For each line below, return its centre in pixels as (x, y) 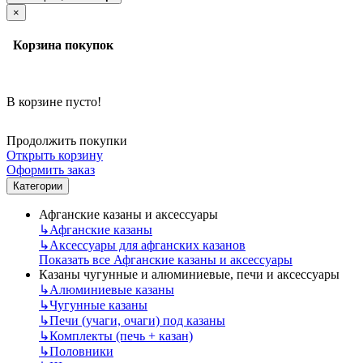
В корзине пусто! (54, 101)
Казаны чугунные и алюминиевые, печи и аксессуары (189, 274)
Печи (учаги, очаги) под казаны (137, 320)
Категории (38, 186)
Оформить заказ (51, 169)
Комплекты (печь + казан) (121, 335)
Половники (81, 351)
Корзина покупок (60, 45)
